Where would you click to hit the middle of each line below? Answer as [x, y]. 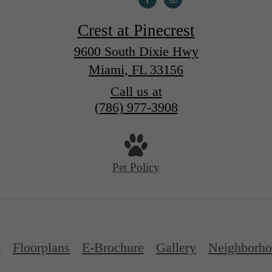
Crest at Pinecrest [136, 30]
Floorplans [41, 248]
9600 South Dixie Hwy [136, 51]
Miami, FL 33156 [136, 69]
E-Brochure [113, 248]
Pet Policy [136, 168]
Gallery [176, 248]
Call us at [136, 91]
